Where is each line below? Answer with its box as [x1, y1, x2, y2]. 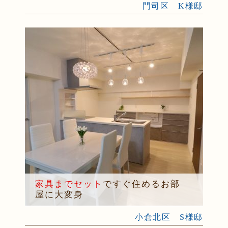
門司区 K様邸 [142, 2, 203, 11]
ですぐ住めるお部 [102, 179, 180, 189]
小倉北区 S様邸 [135, 212, 203, 221]
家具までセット [35, 179, 103, 189]
